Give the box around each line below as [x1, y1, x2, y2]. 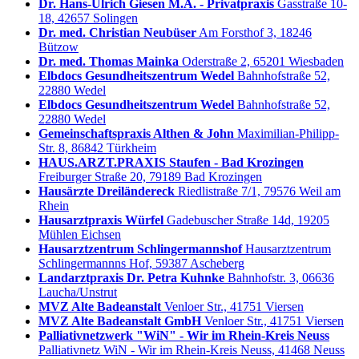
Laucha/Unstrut [38, 284, 117, 299]
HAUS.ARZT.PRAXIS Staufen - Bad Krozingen [38, 155, 304, 169]
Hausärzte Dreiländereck [38, 184, 178, 198]
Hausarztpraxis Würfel [38, 212, 163, 227]
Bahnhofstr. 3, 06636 [228, 270, 334, 284]
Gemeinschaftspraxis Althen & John [38, 126, 234, 140]
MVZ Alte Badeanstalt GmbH [38, 313, 201, 328]
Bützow [38, 39, 79, 54]
